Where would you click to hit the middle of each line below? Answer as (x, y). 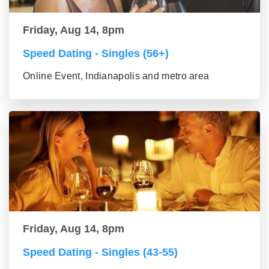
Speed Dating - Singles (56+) (96, 53)
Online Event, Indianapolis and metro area (116, 76)
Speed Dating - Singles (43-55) (100, 252)
